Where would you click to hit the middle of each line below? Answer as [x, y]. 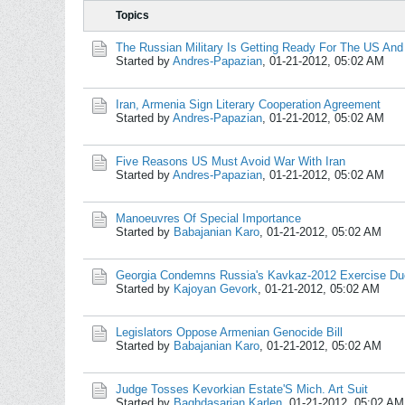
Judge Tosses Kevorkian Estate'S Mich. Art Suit [242, 389]
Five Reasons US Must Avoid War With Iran [231, 161]
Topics [132, 15]
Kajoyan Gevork [216, 289]
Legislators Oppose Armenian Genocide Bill [229, 332]
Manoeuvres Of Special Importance [208, 218]
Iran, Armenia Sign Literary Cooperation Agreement [248, 104]
